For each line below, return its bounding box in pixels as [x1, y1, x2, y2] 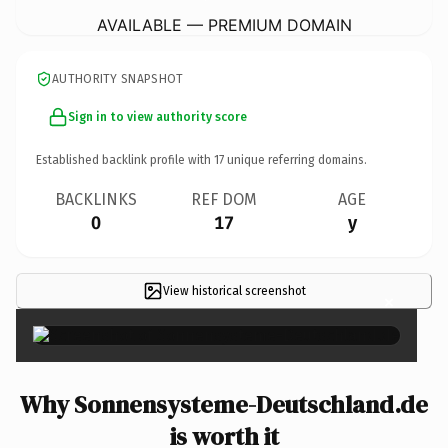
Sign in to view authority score [68, 109, 247, 124]
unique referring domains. [224, 152, 367, 167]
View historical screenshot [162, 283, 306, 298]
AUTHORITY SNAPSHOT [52, 71, 184, 86]
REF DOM [191, 189, 257, 209]
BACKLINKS [55, 189, 137, 209]
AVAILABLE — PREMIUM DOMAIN [96, 14, 352, 35]
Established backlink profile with [36, 152, 214, 167]
